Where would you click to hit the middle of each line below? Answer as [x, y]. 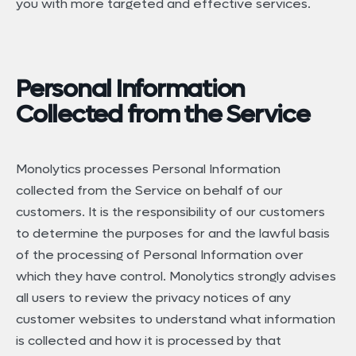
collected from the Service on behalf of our [149, 191]
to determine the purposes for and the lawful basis [173, 234]
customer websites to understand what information [176, 319]
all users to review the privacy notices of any [153, 298]
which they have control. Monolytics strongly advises [176, 277]
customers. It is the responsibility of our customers [170, 212]
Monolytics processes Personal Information [148, 169]
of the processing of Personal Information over [160, 255]
